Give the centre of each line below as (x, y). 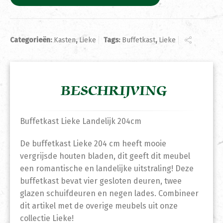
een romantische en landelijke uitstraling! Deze (107, 169)
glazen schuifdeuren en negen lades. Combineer (109, 194)
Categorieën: (32, 40)
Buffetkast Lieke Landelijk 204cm (81, 121)
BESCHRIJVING (114, 91)
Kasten (65, 40)
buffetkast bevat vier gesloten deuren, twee (101, 181)
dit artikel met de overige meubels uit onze (99, 206)
